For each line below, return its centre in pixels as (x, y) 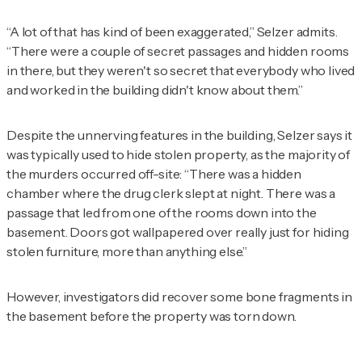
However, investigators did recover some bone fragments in (179, 297)
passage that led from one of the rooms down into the (162, 213)
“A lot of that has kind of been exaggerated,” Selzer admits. (172, 32)
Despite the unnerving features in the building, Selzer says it (180, 135)
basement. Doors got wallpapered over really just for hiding (178, 232)
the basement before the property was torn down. (152, 316)
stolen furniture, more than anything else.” (127, 252)
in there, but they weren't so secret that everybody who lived (181, 71)
